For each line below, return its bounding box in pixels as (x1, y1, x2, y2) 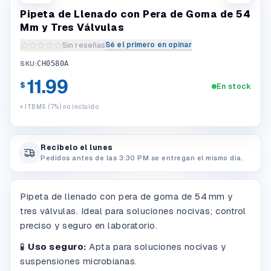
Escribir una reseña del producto (19, 45, 142, 56)
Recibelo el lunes (41, 143, 113, 152)
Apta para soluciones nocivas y (86, 240, 226, 252)
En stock (217, 82, 251, 91)
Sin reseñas (62, 41, 106, 50)
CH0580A (37, 59, 69, 68)
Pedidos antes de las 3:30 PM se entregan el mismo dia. (41, 154, 243, 162)
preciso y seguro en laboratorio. (20, 220, 157, 231)
